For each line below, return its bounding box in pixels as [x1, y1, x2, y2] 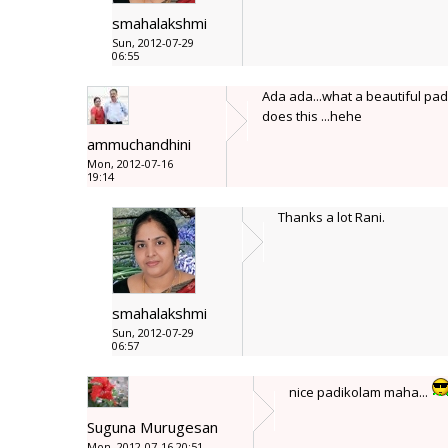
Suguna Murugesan [87, 417, 218, 437]
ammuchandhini [87, 134, 191, 154]
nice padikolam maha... [289, 383, 431, 401]
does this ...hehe [262, 107, 362, 125]
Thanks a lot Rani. [278, 208, 385, 226]
